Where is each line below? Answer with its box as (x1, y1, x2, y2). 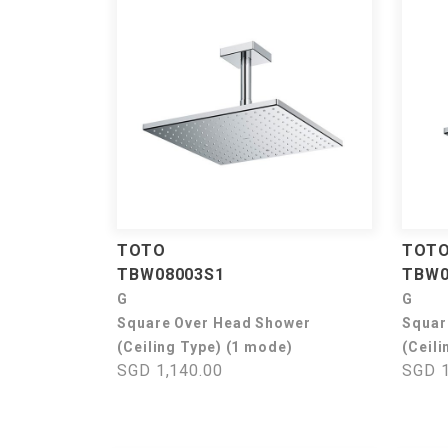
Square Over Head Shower (117, 315, 311, 331)
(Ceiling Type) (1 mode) (117, 339, 293, 355)
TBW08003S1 (117, 265, 225, 284)
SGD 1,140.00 (117, 361, 223, 380)
